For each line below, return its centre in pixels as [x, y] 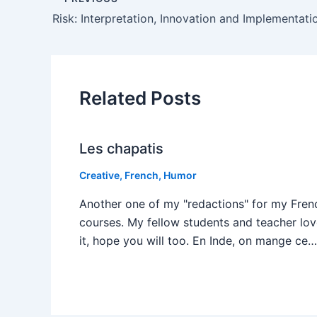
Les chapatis [121, 149]
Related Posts [140, 98]
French [142, 175]
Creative [99, 175]
